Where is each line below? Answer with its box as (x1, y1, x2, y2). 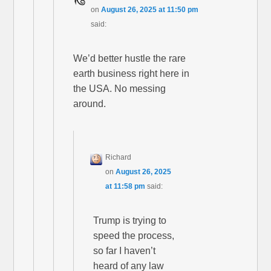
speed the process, (93, 230, 175, 241)
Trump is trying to (93, 215, 167, 226)
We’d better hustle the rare (73, 53, 186, 64)
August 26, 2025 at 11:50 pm (101, 5, 199, 15)
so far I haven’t (93, 246, 156, 256)
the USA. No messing (73, 83, 166, 94)
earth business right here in (73, 68, 190, 79)
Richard (105, 153, 132, 162)
